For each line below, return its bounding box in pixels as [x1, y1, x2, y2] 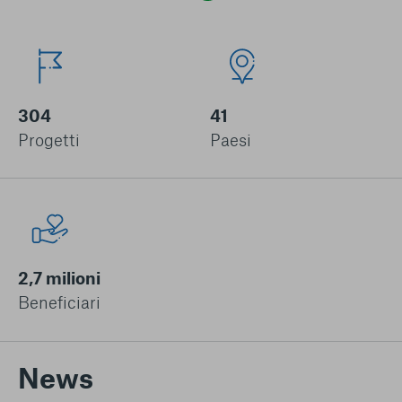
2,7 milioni [18, 267, 100, 288]
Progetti [18, 129, 80, 150]
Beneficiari [18, 292, 100, 312]
